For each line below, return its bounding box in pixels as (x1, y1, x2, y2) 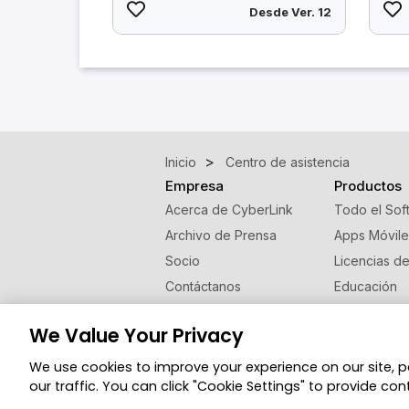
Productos (333, 177, 402, 195)
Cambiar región (180, 345, 287, 363)
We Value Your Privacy (29, 322, 244, 349)
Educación (333, 278, 397, 295)
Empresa (165, 177, 224, 195)
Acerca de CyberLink (165, 202, 293, 218)
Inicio (165, 154, 196, 171)
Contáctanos (165, 278, 241, 295)
